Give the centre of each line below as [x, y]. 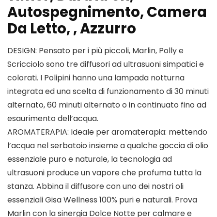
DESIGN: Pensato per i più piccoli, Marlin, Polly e [95, 51]
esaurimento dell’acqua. [53, 119]
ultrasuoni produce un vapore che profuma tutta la [104, 173]
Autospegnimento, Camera [107, 12]
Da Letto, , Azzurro [72, 29]
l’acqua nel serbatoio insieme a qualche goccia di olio [108, 146]
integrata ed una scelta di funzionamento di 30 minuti [108, 92]
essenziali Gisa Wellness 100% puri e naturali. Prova [102, 200]
